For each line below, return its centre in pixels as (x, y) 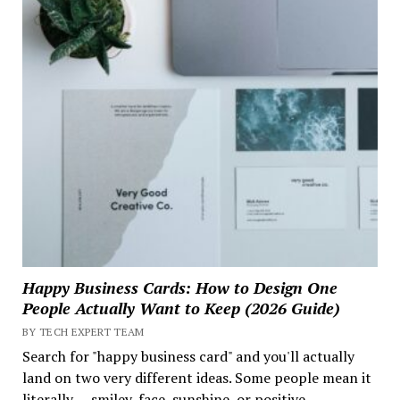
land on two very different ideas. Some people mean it (196, 378)
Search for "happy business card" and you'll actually (188, 357)
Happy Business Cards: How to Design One (179, 288)
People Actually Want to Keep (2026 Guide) (181, 308)
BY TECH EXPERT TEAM (83, 332)
